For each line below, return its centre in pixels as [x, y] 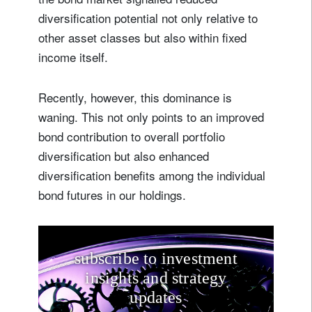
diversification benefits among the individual [152, 175]
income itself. [75, 56]
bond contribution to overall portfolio [132, 136]
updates [156, 298]
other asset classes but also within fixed [142, 37]
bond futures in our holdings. [114, 194]
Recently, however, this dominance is [135, 97]
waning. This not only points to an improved [151, 116]
